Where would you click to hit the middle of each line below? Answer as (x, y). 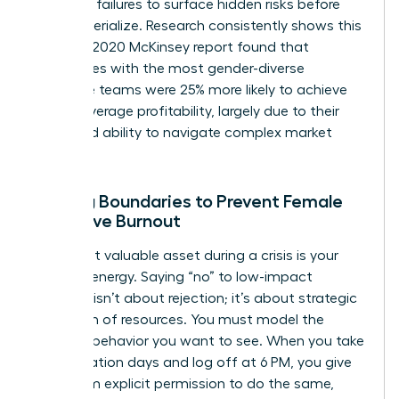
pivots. (55, 154)
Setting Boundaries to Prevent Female (188, 201)
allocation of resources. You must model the (179, 319)
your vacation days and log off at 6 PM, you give (192, 362)
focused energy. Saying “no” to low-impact (173, 277)
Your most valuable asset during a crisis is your (186, 255)
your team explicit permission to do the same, (183, 383)
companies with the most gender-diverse (169, 68)
